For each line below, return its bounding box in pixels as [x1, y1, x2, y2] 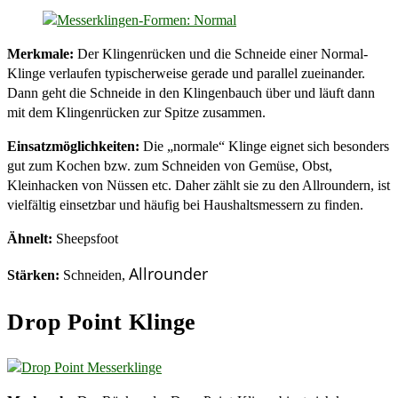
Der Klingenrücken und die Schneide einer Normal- [74, 45, 368, 61]
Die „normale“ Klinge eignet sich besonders [139, 138, 389, 154]
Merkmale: [7, 45, 74, 61]
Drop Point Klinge [7, 308, 196, 335]
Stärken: [7, 267, 60, 283]
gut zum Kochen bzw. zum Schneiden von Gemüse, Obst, [7, 157, 332, 173]
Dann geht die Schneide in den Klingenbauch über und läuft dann [7, 84, 375, 100]
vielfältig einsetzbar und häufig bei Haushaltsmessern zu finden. [7, 196, 367, 212]
